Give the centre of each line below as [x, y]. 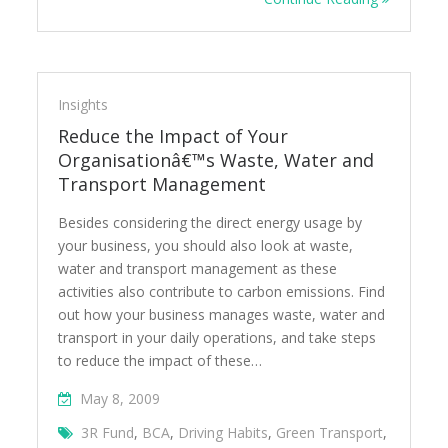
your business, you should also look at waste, [206, 245]
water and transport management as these [198, 268]
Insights [83, 104]
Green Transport [330, 432]
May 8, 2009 [120, 398]
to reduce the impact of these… [160, 360]
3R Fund [108, 432]
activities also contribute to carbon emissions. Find [222, 291]
